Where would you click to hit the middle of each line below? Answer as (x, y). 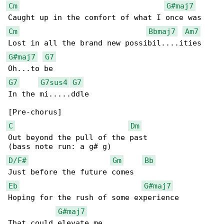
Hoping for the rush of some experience (93, 197)
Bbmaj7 (162, 31)
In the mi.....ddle (48, 94)
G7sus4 (54, 82)
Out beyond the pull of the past (78, 137)
